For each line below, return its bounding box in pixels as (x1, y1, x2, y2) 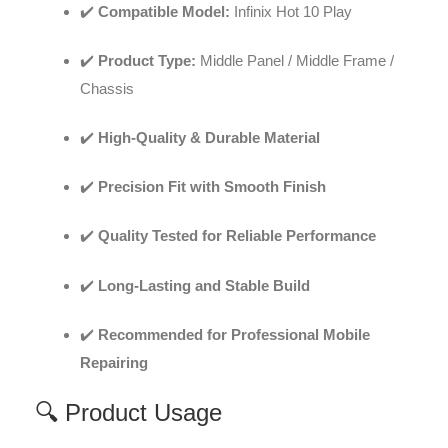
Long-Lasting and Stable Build (98, 276, 310, 294)
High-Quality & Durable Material (98, 128, 320, 146)
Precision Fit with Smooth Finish (98, 178, 326, 196)
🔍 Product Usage (35, 399, 222, 427)
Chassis (80, 79, 134, 97)
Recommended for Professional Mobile (98, 325, 370, 343)
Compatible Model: (98, 2, 230, 20)
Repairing (80, 353, 148, 371)
